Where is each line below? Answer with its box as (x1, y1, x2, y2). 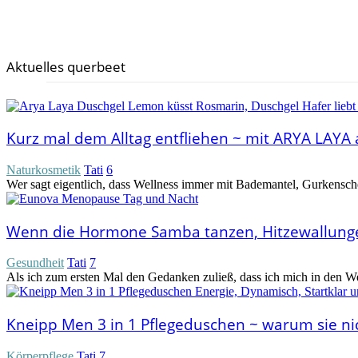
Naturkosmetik (6, 163, 81, 177)
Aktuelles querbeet (6, 57, 125, 76)
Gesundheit (6, 256, 64, 270)
